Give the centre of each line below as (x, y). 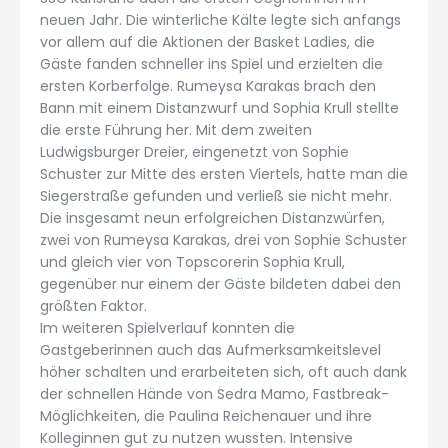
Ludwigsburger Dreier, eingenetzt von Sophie (194, 151)
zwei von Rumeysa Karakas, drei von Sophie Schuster (223, 239)
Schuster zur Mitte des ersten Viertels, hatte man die (224, 173)
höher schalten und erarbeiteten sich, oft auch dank (223, 371)
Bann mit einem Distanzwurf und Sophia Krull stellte (219, 107)
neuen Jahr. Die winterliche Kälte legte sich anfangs (220, 19)
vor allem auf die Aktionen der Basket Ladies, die (207, 41)
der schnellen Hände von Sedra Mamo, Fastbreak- (214, 393)
